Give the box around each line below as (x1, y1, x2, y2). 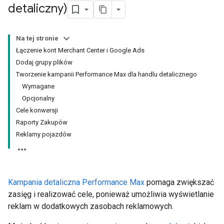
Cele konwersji (16, 106, 58, 114)
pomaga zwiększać (144, 177, 214, 187)
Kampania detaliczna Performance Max (8, 177, 144, 187)
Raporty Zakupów (16, 118, 67, 126)
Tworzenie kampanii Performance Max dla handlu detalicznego (16, 70, 197, 78)
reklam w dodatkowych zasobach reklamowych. (8, 201, 173, 211)
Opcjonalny (22, 94, 54, 102)
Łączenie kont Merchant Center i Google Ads (16, 46, 144, 54)
